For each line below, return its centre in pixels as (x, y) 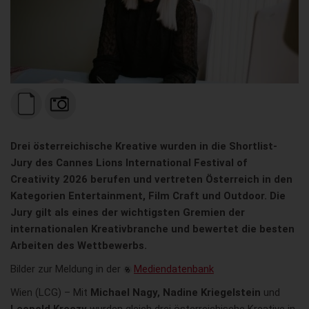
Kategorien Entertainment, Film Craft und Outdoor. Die (148, 196)
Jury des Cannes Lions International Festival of (129, 162)
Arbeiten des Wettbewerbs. (79, 245)
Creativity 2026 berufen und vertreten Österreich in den (151, 179)
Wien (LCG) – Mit (50, 293)
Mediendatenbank (174, 269)
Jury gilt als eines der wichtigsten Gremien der (128, 212)
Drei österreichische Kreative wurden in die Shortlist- (144, 146)
